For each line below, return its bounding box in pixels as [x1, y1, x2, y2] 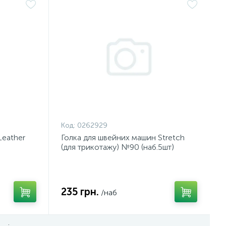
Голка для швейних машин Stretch [61, 133, 185, 142]
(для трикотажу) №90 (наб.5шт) [61, 142, 175, 152]
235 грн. [61, 186, 99, 198]
